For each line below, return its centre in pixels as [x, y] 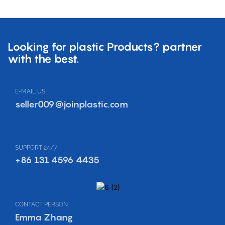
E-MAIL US [30, 92]
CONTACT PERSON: [42, 205]
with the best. [43, 59]
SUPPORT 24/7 [36, 148]
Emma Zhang [44, 217]
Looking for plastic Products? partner [105, 46]
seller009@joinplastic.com [72, 104]
